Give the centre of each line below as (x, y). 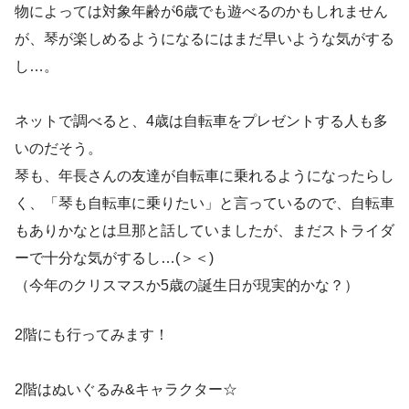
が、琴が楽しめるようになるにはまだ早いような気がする (204, 38)
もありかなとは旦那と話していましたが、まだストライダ (204, 230)
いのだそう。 (58, 148)
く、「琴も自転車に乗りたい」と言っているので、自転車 (204, 203)
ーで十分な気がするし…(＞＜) (114, 257)
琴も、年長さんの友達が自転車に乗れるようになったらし (204, 175)
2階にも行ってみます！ (92, 334)
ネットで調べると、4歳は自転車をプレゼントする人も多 (201, 121)
